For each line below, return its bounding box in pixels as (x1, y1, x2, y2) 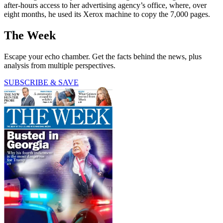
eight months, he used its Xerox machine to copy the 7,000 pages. (4, 10, 210, 19)
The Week (4, 29, 56, 42)
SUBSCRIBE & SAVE (4, 78, 79, 87)
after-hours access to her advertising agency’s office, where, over (4, 1, 207, 10)
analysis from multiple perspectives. (4, 61, 115, 70)
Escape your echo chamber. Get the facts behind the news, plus (4, 52, 202, 61)
